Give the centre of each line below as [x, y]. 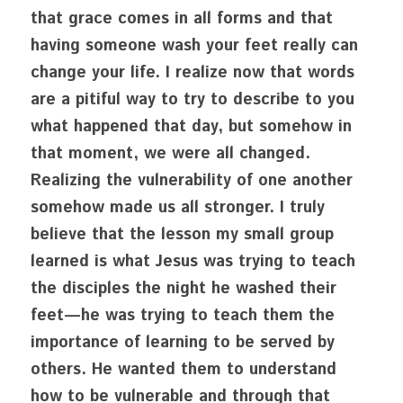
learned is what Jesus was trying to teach [193, 262]
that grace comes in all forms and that [182, 19]
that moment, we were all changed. [170, 154]
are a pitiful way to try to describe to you [193, 100]
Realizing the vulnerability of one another [192, 181]
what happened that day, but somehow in [191, 127]
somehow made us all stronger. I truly [178, 208]
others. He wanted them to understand [184, 370]
